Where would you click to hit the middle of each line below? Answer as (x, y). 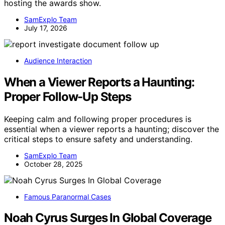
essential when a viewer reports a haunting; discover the (111, 129)
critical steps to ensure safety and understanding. (98, 139)
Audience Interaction (58, 60)
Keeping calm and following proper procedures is (98, 119)
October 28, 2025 (53, 164)
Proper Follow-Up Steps (68, 96)
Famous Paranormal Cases (68, 196)
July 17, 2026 (46, 28)
